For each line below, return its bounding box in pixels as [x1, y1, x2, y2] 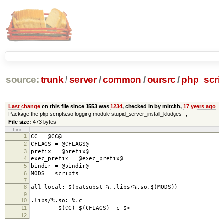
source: [5, 74, 39, 85]
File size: [8, 118, 31, 125]
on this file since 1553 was [40, 103, 110, 109]
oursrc [147, 74, 176, 85]
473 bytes [32, 118, 56, 125]
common [103, 74, 141, 85]
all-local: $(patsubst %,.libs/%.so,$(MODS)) [31, 183, 178, 190]
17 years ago [183, 103, 216, 109]
